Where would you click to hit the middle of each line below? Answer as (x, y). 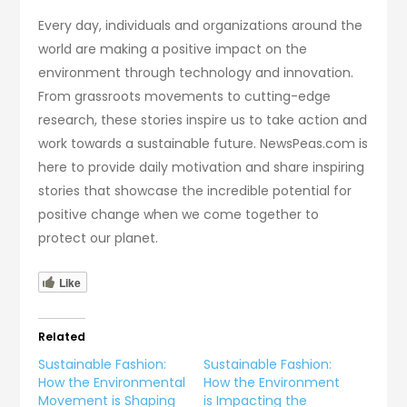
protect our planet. (99, 238)
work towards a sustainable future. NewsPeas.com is (203, 143)
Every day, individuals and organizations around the (201, 25)
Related (62, 336)
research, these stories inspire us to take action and (203, 119)
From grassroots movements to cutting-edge (185, 96)
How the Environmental (112, 382)
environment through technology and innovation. (196, 72)
